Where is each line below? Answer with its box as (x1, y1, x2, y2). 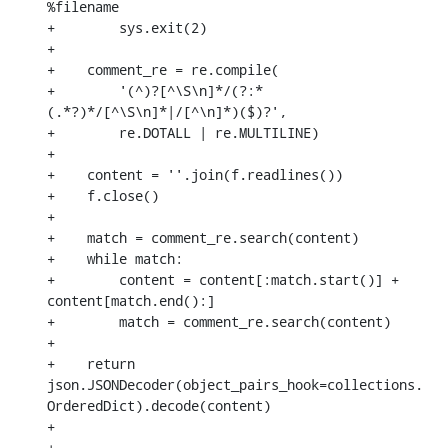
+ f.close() (47, 185, 159, 205)
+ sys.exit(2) (47, 17, 207, 37)
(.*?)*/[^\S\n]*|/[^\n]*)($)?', (47, 101, 287, 121)
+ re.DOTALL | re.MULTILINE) (47, 122, 319, 142)
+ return (47, 353, 135, 373)
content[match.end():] (47, 290, 215, 310)
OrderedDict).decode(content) (47, 395, 271, 415)
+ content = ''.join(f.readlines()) (47, 164, 343, 184)
